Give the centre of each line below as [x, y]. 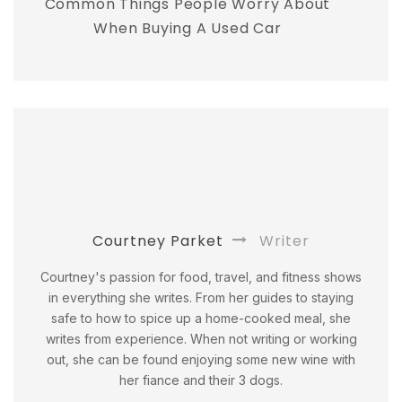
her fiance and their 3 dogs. [201, 380]
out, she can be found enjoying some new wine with [201, 359]
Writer [282, 241]
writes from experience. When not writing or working [201, 339]
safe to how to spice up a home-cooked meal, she [201, 318]
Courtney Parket [158, 241]
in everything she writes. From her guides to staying [201, 297]
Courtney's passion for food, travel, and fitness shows [201, 277]
